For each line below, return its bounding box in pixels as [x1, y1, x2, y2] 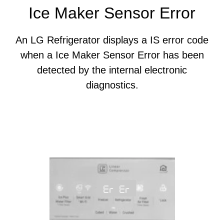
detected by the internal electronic [37, 64, 187, 75]
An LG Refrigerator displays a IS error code [15, 34, 208, 45]
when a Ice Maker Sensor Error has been [20, 49, 204, 60]
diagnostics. [85, 79, 138, 90]
